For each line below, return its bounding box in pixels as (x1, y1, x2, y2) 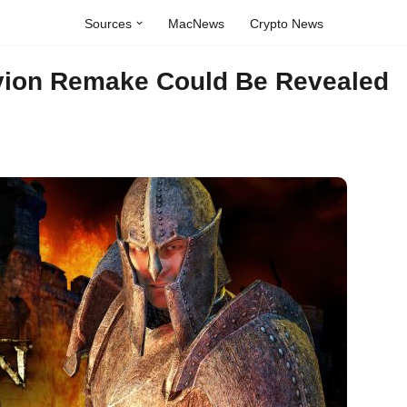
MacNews (167, 15, 224, 31)
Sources (84, 15, 132, 31)
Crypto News (249, 15, 323, 31)
